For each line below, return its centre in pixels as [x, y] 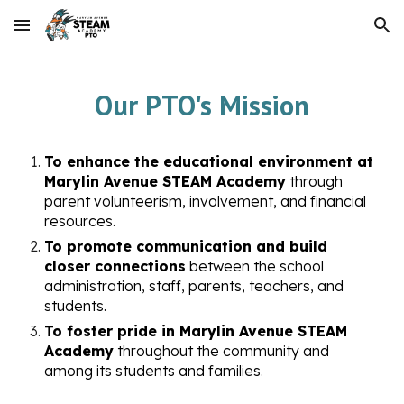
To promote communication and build [186, 246]
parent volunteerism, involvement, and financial [206, 201]
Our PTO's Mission [202, 105]
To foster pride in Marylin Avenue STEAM [196, 331]
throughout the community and [222, 351]
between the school [255, 266]
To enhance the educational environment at [209, 161]
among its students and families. [154, 371]
